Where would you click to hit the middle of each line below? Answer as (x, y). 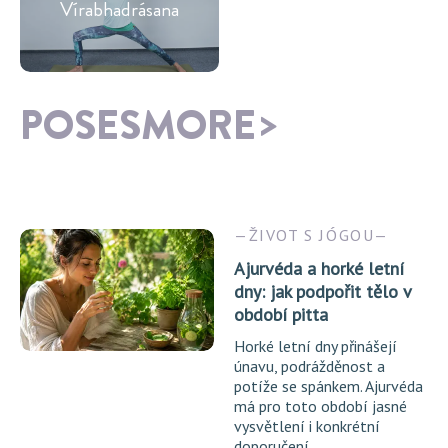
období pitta (281, 314)
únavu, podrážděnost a (309, 365)
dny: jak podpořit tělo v (322, 291)
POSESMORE (138, 125)
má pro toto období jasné (320, 405)
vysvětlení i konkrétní (307, 425)
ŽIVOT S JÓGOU (311, 234)
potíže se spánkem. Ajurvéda (328, 385)
